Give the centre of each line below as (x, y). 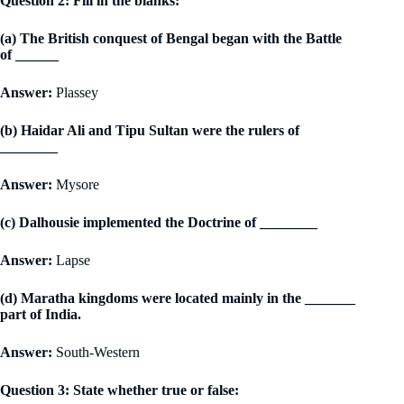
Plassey (77, 92)
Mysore (78, 184)
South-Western (98, 352)
